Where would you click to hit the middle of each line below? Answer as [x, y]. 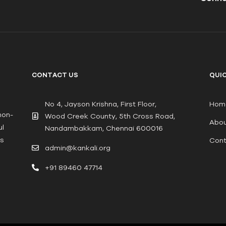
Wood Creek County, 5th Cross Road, [110, 116]
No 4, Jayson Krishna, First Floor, [100, 104]
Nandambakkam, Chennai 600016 [104, 128]
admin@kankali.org [77, 148]
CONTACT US [55, 75]
